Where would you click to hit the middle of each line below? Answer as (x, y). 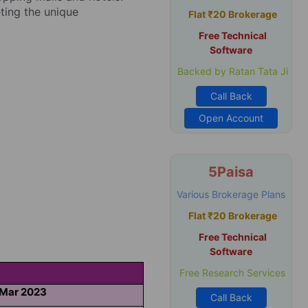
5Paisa (231, 172)
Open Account (231, 118)
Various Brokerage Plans (231, 194)
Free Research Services (231, 273)
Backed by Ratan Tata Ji (231, 71)
